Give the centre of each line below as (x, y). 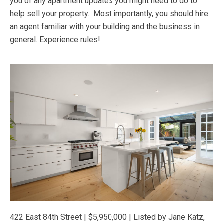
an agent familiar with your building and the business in (105, 27)
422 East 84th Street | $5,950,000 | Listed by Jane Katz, (107, 217)
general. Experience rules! (57, 40)
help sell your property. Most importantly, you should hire (109, 14)
